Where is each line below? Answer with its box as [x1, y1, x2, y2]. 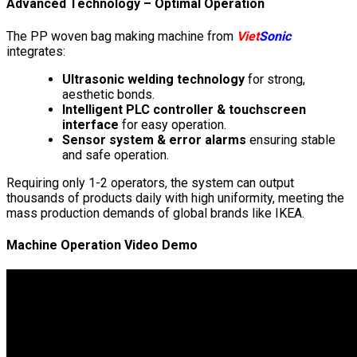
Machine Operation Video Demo [6, 237, 198, 253]
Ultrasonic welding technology [62, 71, 245, 87]
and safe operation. [62, 147, 169, 163]
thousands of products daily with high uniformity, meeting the [6, 190, 344, 206]
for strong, [245, 71, 305, 87]
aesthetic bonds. [62, 86, 155, 102]
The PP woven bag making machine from [6, 28, 237, 44]
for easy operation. [119, 116, 226, 132]
